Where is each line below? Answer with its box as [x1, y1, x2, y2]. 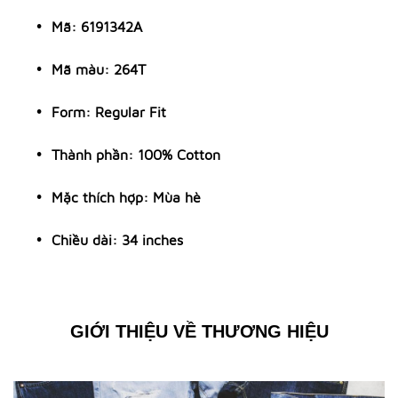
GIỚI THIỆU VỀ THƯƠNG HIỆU [69, 322, 329, 341]
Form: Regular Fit [52, 104, 166, 120]
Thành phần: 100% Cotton [52, 147, 220, 163]
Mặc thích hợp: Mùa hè [52, 189, 201, 205]
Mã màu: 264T [52, 61, 146, 77]
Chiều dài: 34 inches [52, 232, 183, 248]
